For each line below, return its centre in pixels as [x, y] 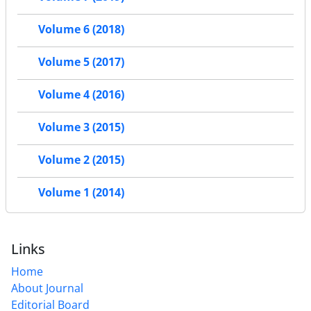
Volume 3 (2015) [81, 127]
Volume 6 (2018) [81, 30]
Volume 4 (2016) [81, 95]
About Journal [47, 288]
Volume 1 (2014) [81, 193]
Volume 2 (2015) [81, 160]
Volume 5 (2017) [81, 62]
